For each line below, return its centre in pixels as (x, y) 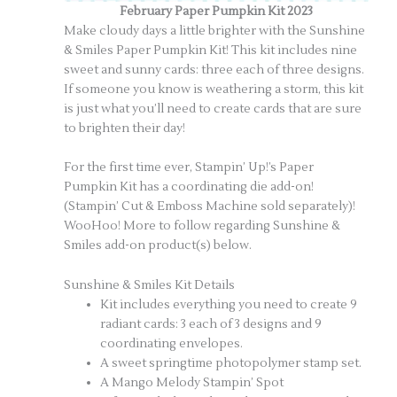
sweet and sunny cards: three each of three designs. (214, 69)
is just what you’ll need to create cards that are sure (213, 108)
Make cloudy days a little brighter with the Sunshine (215, 30)
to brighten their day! (125, 128)
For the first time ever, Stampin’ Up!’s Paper (189, 167)
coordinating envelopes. (172, 344)
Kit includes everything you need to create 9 (229, 305)
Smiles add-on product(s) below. (158, 245)
